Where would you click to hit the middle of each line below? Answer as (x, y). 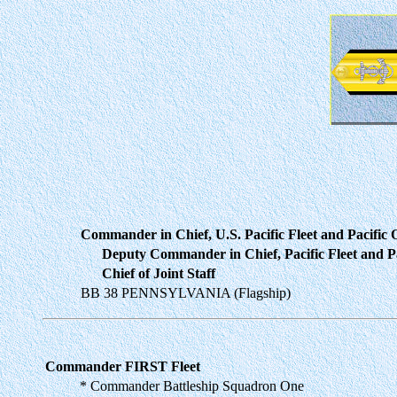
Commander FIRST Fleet (123, 366)
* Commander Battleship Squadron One (192, 385)
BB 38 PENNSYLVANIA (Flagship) (186, 292)
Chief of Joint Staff (148, 273)
